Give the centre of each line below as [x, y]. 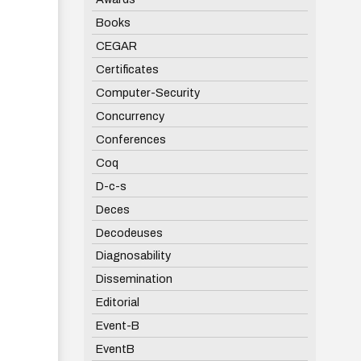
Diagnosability [133, 256]
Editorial [117, 303]
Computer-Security [147, 92]
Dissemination [134, 279]
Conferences [131, 139]
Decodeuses [129, 232]
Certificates [127, 69]
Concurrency [130, 116]
